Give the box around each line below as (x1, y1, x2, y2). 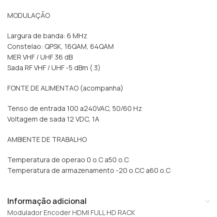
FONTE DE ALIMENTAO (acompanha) (7, 83, 124, 93)
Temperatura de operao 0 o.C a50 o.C (7, 155, 129, 165)
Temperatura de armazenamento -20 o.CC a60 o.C (7, 166, 170, 175)
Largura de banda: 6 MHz (7, 31, 87, 41)
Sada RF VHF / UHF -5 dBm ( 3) (7, 63, 101, 73)
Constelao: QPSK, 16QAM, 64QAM (7, 42, 114, 51)
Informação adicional (7, 196, 87, 207)
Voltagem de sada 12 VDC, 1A (7, 114, 99, 124)
